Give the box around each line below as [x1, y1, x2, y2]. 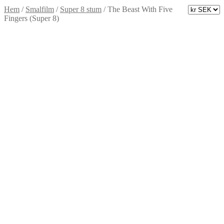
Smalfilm [25, 5, 54, 13]
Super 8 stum [60, 5, 101, 13]
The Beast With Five [107, 5, 172, 13]
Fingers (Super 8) [4, 14, 59, 22]
